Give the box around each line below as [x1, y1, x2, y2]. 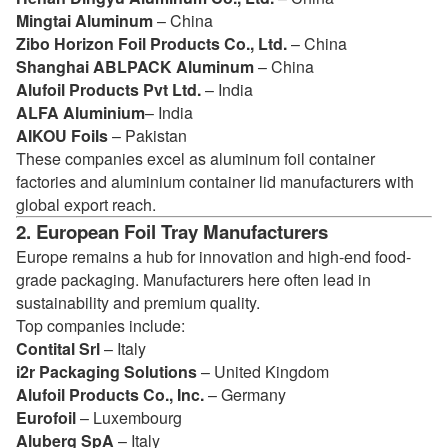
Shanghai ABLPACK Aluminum [16, 55, 254, 78]
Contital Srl [16, 337, 100, 360]
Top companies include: [16, 314, 185, 337]
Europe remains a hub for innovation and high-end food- [16, 245, 411, 268]
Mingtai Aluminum [16, 9, 153, 32]
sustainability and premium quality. [16, 291, 260, 314]
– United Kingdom [197, 360, 329, 383]
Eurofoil [16, 406, 76, 429]
